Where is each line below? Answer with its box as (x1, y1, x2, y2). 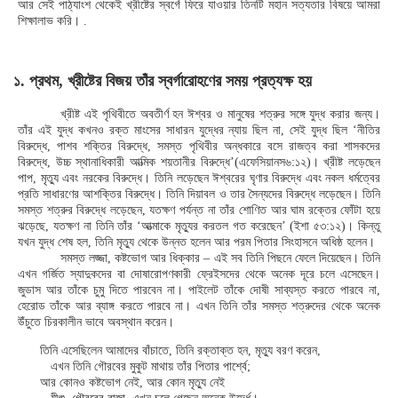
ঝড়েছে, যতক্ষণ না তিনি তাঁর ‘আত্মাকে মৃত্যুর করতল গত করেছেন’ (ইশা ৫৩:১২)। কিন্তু (18, 219, 380, 233)
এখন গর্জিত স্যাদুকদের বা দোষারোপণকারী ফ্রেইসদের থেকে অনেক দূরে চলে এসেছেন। (18, 267, 380, 281)
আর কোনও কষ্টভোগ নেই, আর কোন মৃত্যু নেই (40, 376, 225, 389)
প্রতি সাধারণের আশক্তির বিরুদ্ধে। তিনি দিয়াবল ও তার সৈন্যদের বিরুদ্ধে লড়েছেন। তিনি (18, 187, 380, 201)
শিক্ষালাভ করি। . (18, 14, 87, 28)
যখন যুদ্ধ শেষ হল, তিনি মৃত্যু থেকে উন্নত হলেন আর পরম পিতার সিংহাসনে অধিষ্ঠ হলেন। (18, 235, 375, 249)
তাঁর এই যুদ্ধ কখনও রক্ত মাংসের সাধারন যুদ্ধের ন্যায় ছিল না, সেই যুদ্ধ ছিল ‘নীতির (18, 123, 380, 137)
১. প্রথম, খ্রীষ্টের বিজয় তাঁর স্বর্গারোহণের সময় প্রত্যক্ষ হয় (13, 72, 312, 90)
